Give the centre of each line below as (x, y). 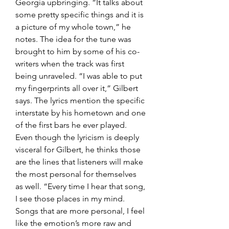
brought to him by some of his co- (77, 51)
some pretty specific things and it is (81, 14)
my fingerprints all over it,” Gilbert (78, 88)
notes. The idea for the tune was (74, 39)
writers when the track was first (71, 63)
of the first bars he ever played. (72, 125)
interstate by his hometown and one (82, 112)
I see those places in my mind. (71, 198)
